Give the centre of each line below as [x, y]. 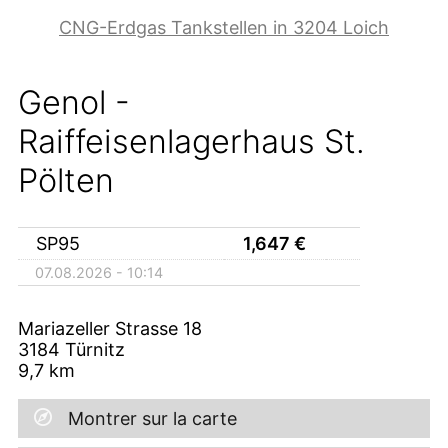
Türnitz [95, 349]
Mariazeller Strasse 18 [110, 328]
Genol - [74, 103]
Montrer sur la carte [152, 418]
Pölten [66, 181]
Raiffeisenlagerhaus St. [191, 142]
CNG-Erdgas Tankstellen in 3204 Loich [224, 28]
